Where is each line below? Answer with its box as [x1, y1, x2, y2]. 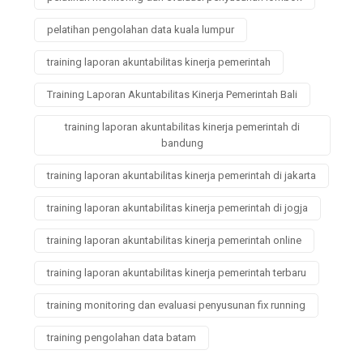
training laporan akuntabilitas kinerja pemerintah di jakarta [47, 169, 316, 181]
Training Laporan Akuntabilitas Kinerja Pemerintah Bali [47, 88, 297, 100]
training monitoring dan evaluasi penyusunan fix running [47, 298, 305, 311]
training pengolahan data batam [47, 331, 196, 344]
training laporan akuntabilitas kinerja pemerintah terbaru [47, 266, 306, 279]
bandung [161, 136, 203, 149]
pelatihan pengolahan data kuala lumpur [47, 23, 234, 36]
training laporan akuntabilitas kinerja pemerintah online [47, 233, 301, 246]
